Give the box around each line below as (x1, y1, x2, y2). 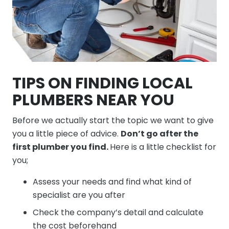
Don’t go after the (121, 127, 198, 140)
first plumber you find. (12, 141, 110, 153)
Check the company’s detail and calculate (33, 206, 203, 218)
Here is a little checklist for (110, 141, 216, 153)
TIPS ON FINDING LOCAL (12, 72, 193, 94)
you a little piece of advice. (12, 127, 121, 140)
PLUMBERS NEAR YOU (12, 89, 174, 111)
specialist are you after (33, 189, 125, 201)
